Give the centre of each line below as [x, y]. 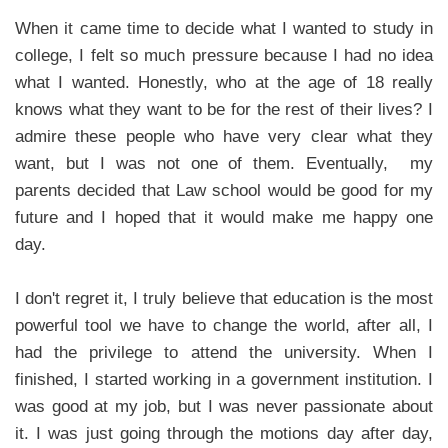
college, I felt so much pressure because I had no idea [224, 55]
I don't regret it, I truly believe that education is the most [224, 298]
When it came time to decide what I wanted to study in [224, 28]
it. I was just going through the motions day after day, [224, 433]
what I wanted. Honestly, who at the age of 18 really [224, 82]
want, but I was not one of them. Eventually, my [224, 163]
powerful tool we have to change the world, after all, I [224, 325]
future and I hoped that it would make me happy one [224, 217]
